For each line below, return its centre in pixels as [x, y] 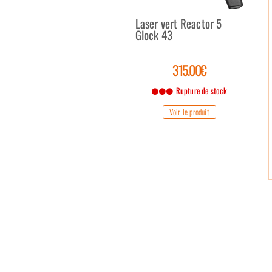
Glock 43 [154, 34]
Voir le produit [189, 111]
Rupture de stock [200, 90]
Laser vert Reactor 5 [178, 23]
